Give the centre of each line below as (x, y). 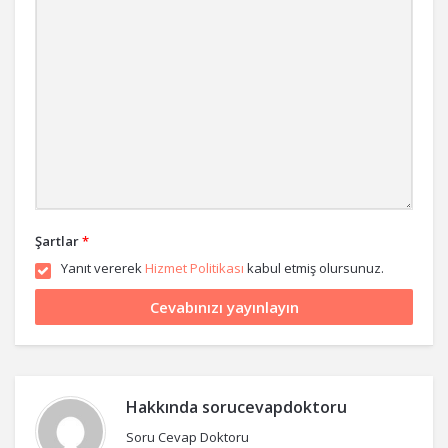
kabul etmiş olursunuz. (314, 268)
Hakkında (164, 407)
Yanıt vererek (103, 268)
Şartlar (57, 241)
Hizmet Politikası (194, 268)
